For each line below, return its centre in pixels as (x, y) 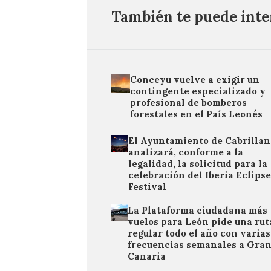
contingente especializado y (198, 91)
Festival (147, 187)
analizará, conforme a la (185, 152)
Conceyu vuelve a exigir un (195, 80)
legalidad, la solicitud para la (198, 164)
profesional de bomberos (189, 103)
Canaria (146, 256)
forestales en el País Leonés (197, 114)
